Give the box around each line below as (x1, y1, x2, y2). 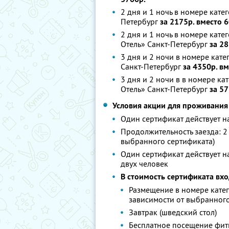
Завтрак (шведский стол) (129, 207, 217, 217)
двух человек (121, 158, 168, 169)
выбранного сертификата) (121, 136, 215, 146)
